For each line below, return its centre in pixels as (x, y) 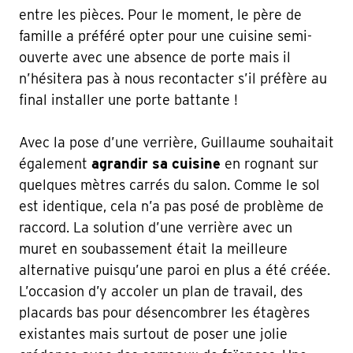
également (55, 163)
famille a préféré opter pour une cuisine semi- (165, 35)
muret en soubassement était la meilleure (153, 248)
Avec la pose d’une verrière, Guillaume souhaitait (176, 142)
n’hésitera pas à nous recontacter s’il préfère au (173, 78)
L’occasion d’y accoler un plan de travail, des (161, 291)
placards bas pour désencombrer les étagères (164, 312)
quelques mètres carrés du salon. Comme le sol (169, 184)
